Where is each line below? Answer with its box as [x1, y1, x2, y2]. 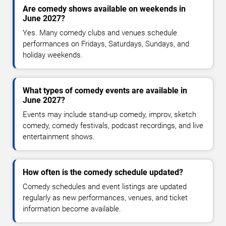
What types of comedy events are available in [23, 86, 187, 96]
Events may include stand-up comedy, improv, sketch [23, 110, 196, 120]
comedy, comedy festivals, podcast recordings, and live [23, 121, 203, 131]
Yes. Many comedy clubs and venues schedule [23, 28, 177, 38]
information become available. [23, 204, 121, 214]
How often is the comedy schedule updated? [23, 167, 183, 178]
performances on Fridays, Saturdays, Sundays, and [23, 39, 189, 49]
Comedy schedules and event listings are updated [23, 182, 187, 192]
